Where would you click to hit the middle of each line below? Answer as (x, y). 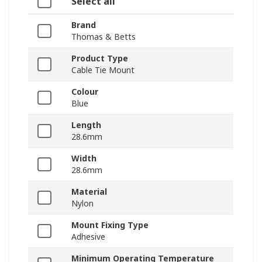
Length (86, 125)
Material (89, 192)
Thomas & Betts (104, 37)
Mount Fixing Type (110, 225)
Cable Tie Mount (103, 70)
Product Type (100, 58)
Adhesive (88, 237)
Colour (85, 92)
